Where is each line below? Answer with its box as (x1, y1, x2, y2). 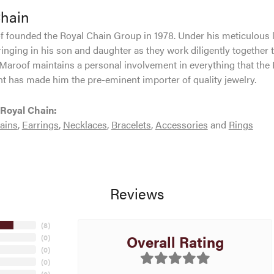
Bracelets (111, 117, 151, 132)
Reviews (110, 183, 164, 204)
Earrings (21, 117, 59, 132)
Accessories (155, 117, 208, 132)
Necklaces (62, 117, 107, 132)
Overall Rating (126, 231, 224, 252)
